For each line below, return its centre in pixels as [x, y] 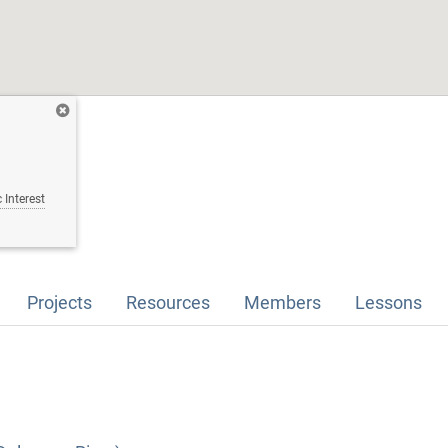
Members [282, 303]
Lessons [388, 303]
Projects [59, 303]
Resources [168, 303]
